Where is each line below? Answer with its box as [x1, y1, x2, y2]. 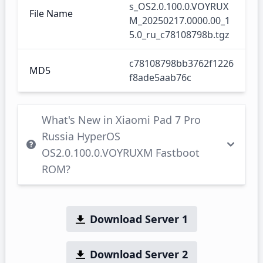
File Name [29, 7, 73, 20]
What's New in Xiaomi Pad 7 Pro [42, 113, 201, 127]
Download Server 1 [89, 212, 188, 226]
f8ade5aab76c [129, 71, 191, 84]
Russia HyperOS [42, 129, 120, 143]
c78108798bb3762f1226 [129, 57, 234, 70]
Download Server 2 [89, 247, 188, 261]
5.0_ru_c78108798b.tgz [129, 28, 230, 41]
